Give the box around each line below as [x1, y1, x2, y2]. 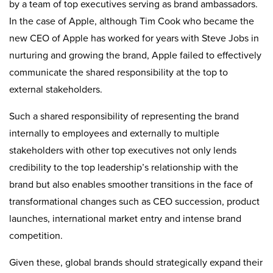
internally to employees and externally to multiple [9, 127, 219, 140]
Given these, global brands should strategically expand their [9, 256, 263, 269]
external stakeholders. [9, 83, 102, 96]
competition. [9, 229, 63, 242]
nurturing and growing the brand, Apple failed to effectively [9, 49, 261, 62]
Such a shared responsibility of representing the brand [9, 110, 239, 122]
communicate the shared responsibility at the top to [9, 66, 228, 79]
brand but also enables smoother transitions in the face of [9, 178, 253, 191]
